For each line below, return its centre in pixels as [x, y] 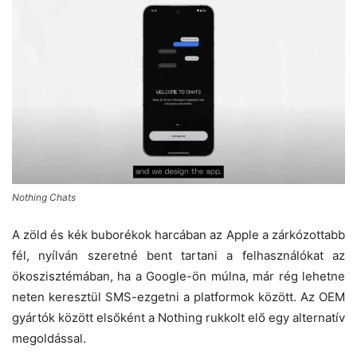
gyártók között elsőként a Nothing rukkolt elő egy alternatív [178, 317]
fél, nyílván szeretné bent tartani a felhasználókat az [178, 255]
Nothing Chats [44, 197]
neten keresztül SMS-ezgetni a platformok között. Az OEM [178, 296]
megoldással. [49, 338]
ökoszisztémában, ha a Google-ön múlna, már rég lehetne [178, 276]
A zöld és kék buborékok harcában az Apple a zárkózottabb [178, 234]
